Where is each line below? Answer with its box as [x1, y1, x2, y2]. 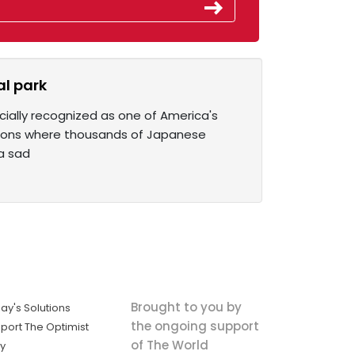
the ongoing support [130, 317, 259, 334]
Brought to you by [130, 298, 242, 315]
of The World [130, 336, 208, 353]
